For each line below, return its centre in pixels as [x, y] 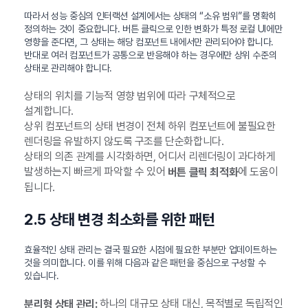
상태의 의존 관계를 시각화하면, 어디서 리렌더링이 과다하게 [150, 156]
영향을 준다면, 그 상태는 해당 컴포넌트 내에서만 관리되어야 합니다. [149, 42]
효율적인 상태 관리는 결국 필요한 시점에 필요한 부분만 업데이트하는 [151, 249]
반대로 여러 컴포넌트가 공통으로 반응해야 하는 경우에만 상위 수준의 [151, 55]
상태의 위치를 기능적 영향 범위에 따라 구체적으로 [130, 96]
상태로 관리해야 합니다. [68, 68]
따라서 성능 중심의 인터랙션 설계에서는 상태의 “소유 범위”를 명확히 [151, 15]
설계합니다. [49, 111]
